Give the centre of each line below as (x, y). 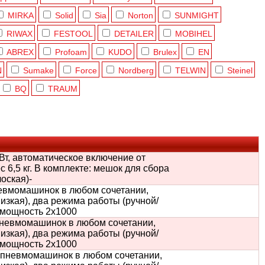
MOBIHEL (194, 34)
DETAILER (134, 34)
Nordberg (136, 70)
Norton (140, 15)
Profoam (71, 52)
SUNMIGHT (197, 15)
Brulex (165, 52)
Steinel (240, 70)
